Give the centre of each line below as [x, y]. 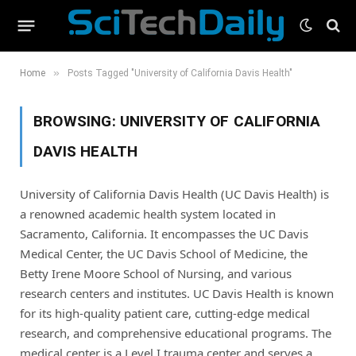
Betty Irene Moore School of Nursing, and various [156, 273]
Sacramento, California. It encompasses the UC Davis [164, 234]
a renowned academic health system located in [148, 214]
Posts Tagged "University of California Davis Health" [180, 73]
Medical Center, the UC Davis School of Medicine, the [164, 253]
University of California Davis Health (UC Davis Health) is [174, 194]
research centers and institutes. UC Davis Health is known [177, 293]
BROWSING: [77, 121]
